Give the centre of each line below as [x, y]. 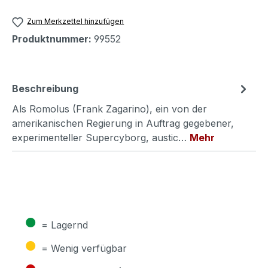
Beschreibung [45, 88]
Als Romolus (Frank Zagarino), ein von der [109, 109]
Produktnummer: [53, 39]
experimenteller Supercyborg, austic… [101, 137]
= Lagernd [65, 225]
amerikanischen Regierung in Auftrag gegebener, [123, 123]
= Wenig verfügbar [84, 248]
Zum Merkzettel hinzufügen [76, 22]
